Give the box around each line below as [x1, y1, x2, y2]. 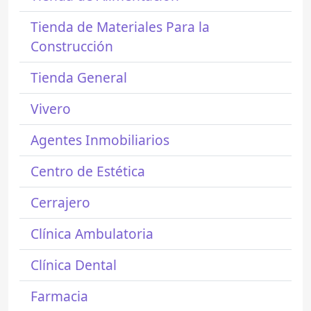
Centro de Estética [31, 162, 145, 181]
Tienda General [31, 68, 127, 87]
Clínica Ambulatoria [31, 224, 153, 244]
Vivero [31, 99, 71, 119]
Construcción [31, 37, 113, 56]
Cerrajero [31, 193, 90, 212]
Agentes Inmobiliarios [31, 131, 169, 150]
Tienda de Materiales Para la [31, 17, 210, 37]
